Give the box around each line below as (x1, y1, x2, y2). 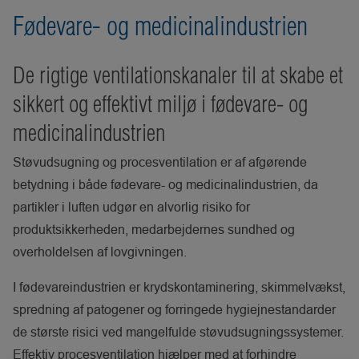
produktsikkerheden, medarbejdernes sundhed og (13, 222, 295, 236)
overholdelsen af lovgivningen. (13, 244, 187, 259)
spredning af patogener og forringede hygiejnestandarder (13, 302, 336, 317)
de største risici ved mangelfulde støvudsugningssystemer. (13, 325, 344, 339)
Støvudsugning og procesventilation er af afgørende (13, 155, 307, 169)
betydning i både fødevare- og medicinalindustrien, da (13, 177, 318, 192)
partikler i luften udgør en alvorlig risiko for (13, 200, 250, 214)
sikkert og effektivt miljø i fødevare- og (13, 90, 308, 118)
